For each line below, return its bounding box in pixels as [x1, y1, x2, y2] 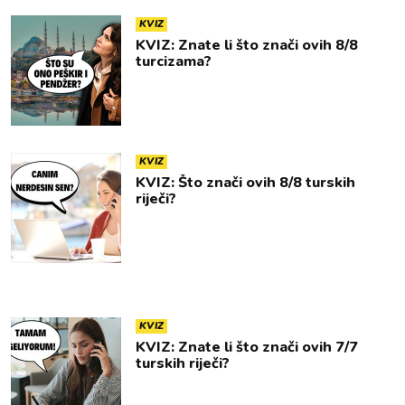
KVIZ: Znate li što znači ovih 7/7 [136, 337, 358, 357]
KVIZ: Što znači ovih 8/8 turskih [136, 173, 355, 193]
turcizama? [136, 52, 212, 71]
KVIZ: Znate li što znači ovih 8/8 [136, 35, 358, 55]
